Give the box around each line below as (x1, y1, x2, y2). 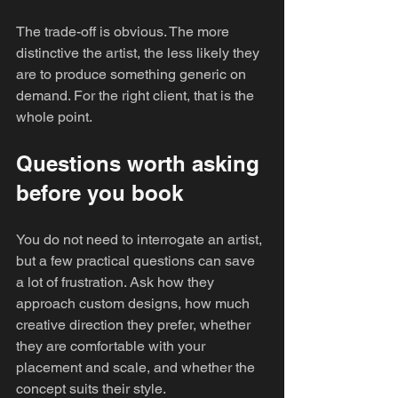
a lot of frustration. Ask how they (16, 274, 218, 291)
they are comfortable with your (16, 338, 209, 354)
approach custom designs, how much (16, 295, 253, 312)
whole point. (16, 108, 92, 125)
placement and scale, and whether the (16, 359, 259, 376)
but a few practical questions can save (16, 252, 259, 269)
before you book (16, 180, 183, 205)
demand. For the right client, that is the (16, 87, 258, 104)
